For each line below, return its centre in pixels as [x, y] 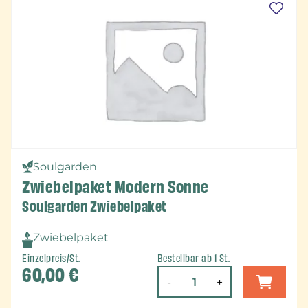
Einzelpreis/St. [51, 259]
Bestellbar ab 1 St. [194, 259]
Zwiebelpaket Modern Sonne [115, 187]
